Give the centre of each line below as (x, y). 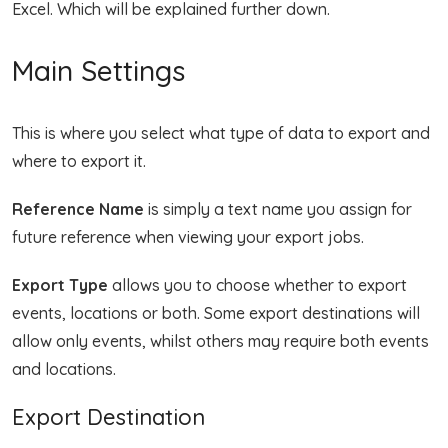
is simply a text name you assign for (278, 208)
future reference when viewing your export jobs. (188, 236)
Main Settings (98, 70)
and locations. (64, 368)
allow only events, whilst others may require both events (220, 340)
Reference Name (78, 208)
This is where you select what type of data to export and (221, 132)
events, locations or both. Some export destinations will (216, 312)
